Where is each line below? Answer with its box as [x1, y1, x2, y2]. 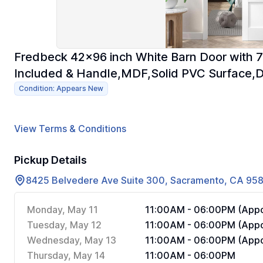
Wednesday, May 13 [27, 234, 116, 246]
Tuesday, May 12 [27, 219, 102, 231]
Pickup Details [14, 154, 87, 166]
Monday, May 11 [27, 204, 98, 215]
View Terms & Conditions [14, 123, 126, 134]
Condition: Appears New [19, 84, 103, 93]
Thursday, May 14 [27, 249, 105, 261]
